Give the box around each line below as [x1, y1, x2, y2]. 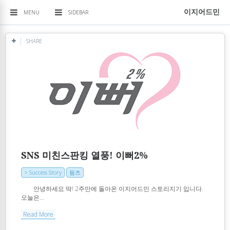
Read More [23, 209, 53, 219]
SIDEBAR [68, 9, 88, 16]
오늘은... [21, 193, 44, 202]
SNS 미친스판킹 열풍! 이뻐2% [21, 150, 148, 161]
